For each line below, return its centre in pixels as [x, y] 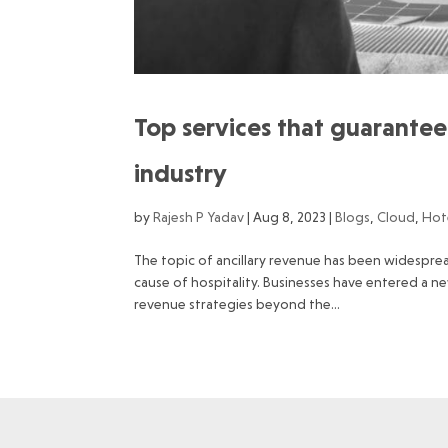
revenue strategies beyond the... [237, 303]
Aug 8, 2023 [290, 216]
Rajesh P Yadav [199, 216]
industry [184, 172]
